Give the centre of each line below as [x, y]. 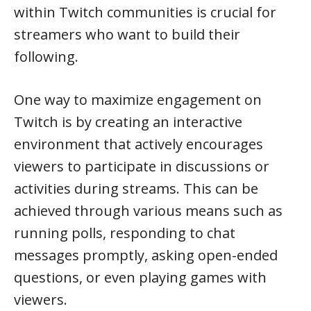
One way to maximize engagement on [138, 100]
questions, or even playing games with [140, 277]
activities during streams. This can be [136, 188]
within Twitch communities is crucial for [145, 12]
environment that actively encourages [138, 144]
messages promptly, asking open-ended [146, 255]
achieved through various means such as [148, 211]
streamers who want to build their [127, 34]
